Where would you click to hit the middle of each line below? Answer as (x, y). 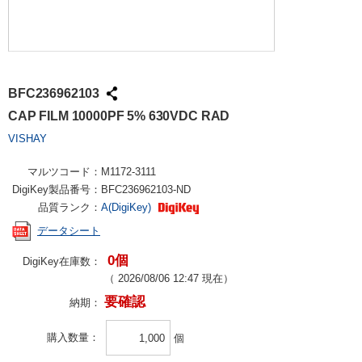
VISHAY (27, 139)
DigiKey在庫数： (62, 261)
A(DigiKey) (128, 207)
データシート (69, 231)
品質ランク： (69, 207)
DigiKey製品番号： (57, 189)
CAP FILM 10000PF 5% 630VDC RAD (119, 116)
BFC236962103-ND (146, 189)
